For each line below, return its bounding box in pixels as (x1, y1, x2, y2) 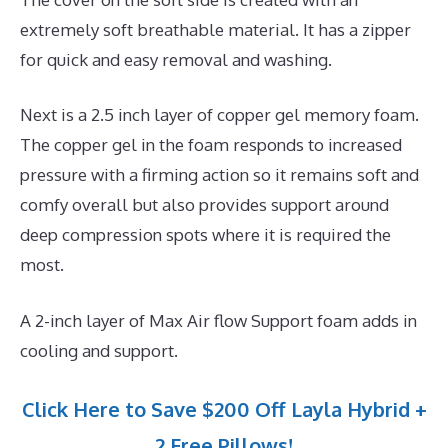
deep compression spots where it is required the (20, 224, 391, 246)
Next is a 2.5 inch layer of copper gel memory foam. (20, 104, 419, 126)
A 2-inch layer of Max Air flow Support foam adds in (20, 309, 417, 331)
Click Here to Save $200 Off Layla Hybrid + (21, 396, 427, 423)
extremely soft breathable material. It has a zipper (20, 18, 411, 40)
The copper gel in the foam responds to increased (20, 134, 402, 156)
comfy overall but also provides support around (20, 194, 389, 216)
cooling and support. (20, 339, 178, 361)
